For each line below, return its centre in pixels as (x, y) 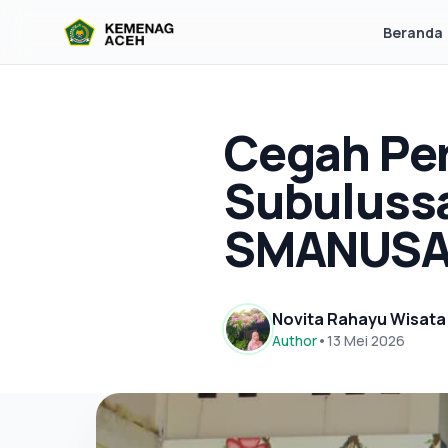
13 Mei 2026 (366, 340)
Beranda (413, 32)
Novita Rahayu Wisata (359, 319)
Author (294, 340)
